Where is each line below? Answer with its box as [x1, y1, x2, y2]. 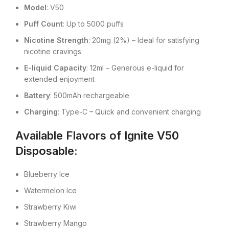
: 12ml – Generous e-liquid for [86, 63, 184, 73]
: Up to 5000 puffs [63, 19, 124, 29]
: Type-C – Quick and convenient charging [58, 107, 201, 117]
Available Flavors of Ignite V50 [15, 129, 179, 143]
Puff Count [24, 19, 63, 29]
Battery [24, 91, 50, 100]
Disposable [15, 144, 74, 158]
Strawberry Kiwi [24, 202, 77, 212]
